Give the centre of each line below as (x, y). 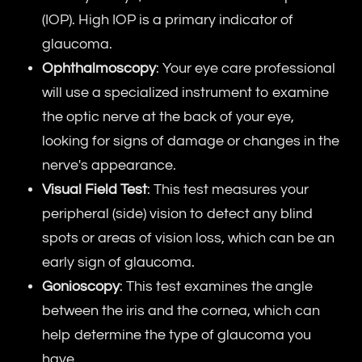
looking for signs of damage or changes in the (191, 141)
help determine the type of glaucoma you (177, 335)
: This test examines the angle (217, 287)
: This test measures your (228, 190)
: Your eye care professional (246, 69)
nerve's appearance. (109, 166)
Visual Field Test (95, 190)
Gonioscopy (81, 287)
